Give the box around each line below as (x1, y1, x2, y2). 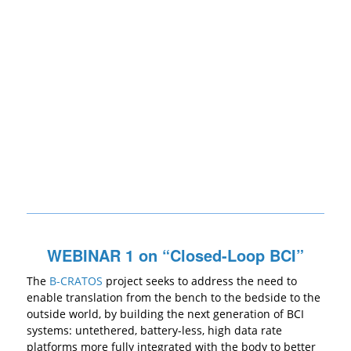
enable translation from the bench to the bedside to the (26, 290, 320, 306)
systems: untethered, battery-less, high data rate (26, 323, 282, 338)
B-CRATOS (49, 273, 103, 289)
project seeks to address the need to (102, 273, 297, 289)
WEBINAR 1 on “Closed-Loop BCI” (46, 243, 304, 266)
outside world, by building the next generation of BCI (26, 306, 304, 322)
